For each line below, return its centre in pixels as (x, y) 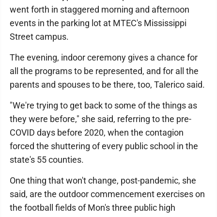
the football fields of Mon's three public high (93, 208)
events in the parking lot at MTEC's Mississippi (98, 23)
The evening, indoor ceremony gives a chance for (104, 57)
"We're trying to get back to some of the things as (103, 105)
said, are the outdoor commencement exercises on (107, 194)
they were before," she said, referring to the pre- (101, 119)
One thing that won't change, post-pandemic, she (103, 180)
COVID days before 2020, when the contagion (97, 132)
